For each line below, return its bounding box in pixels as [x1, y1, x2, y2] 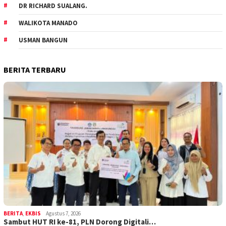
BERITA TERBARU [4, 65, 66, 75]
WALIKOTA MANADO [19, 19, 78, 28]
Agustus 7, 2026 [46, 210, 81, 217]
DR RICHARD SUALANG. [19, 2, 87, 11]
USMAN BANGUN [19, 36, 68, 45]
